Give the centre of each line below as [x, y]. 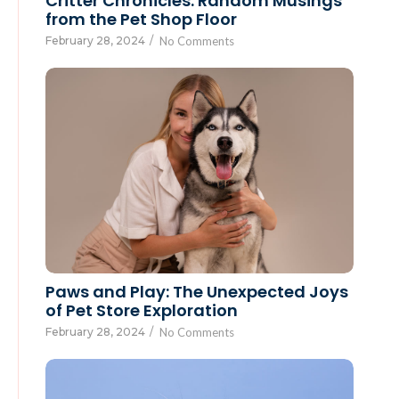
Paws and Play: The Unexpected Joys [197, 291]
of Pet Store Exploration [142, 310]
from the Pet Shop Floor [141, 20]
